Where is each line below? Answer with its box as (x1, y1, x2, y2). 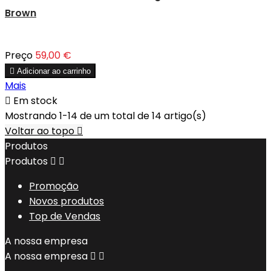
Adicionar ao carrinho (17, 66, 91, 76)
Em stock (11, 93, 57, 108)
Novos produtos (29, 194, 104, 208)
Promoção (29, 178, 79, 193)
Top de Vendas (29, 209, 100, 223)
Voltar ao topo (5, 123, 77, 138)
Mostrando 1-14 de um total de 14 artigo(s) (5, 108, 206, 123)
